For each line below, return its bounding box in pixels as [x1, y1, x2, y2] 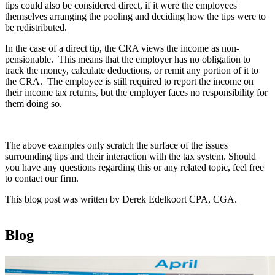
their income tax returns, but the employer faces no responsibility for [5, 87, 268, 98]
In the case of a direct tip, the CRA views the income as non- [5, 43, 239, 54]
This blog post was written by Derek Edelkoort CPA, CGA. [5, 194, 237, 205]
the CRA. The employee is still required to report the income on [5, 76, 254, 87]
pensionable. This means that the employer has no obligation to [5, 54, 250, 65]
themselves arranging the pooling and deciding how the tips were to [5, 11, 266, 22]
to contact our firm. [5, 173, 79, 184]
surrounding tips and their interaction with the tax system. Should [5, 151, 256, 162]
